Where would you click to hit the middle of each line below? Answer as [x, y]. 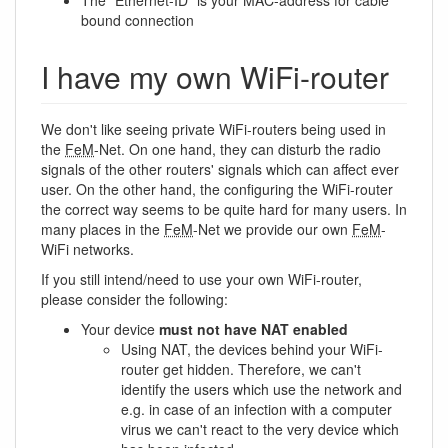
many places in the [102, 229]
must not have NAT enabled [253, 329]
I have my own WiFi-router [215, 76]
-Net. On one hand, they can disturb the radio [237, 149]
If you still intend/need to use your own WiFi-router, [201, 279]
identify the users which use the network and [261, 389]
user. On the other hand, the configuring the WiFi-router [217, 189]
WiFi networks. [87, 249]
